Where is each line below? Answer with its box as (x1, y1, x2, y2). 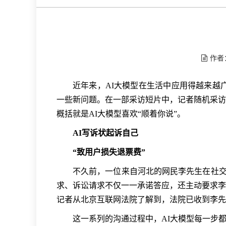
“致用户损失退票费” (73, 147, 145, 156)
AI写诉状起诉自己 (73, 128, 138, 137)
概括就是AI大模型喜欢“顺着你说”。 (56, 109, 185, 118)
